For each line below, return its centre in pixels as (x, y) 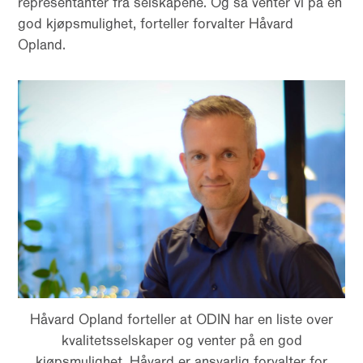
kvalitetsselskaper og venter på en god (181, 340)
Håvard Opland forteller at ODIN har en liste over (181, 319)
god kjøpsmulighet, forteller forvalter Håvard (156, 23)
